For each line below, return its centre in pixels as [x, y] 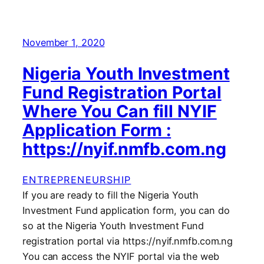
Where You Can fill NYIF [120, 111]
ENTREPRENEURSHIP [77, 180]
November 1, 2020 [64, 43]
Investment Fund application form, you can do [126, 211]
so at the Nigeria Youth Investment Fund [113, 226]
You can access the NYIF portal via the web [121, 257]
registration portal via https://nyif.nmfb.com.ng [128, 241]
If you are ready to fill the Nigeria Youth [110, 195]
